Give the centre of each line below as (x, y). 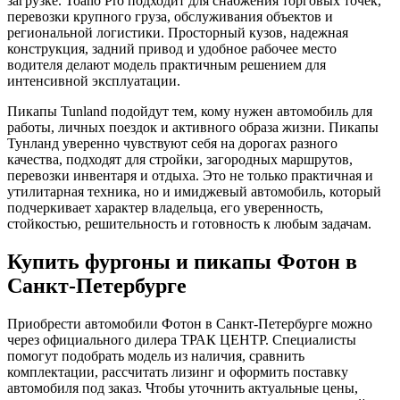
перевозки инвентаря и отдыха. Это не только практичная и (190, 176)
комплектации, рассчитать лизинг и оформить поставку (178, 372)
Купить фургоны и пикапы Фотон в (182, 262)
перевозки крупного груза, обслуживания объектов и (170, 17)
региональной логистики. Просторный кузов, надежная (178, 33)
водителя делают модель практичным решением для (167, 65)
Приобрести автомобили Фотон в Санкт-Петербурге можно (190, 324)
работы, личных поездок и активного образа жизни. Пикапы (193, 128)
